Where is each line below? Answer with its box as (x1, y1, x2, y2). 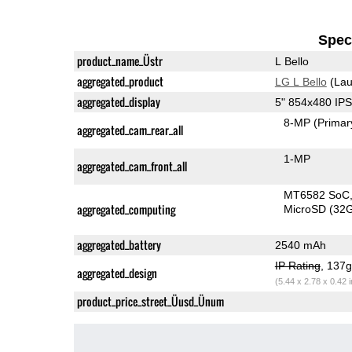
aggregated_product (76, 72, 163, 90)
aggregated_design (76, 264, 157, 281)
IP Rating (274, 258, 321, 272)
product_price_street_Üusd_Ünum (76, 292, 224, 310)
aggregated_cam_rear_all (76, 121, 183, 138)
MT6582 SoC (284, 188, 350, 201)
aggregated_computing (76, 200, 175, 218)
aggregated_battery (76, 236, 161, 253)
